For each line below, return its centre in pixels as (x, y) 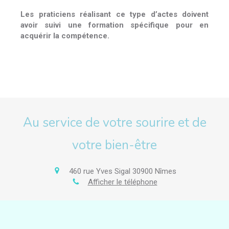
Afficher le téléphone (122, 182)
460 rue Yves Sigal (99, 171)
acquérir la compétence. (65, 36)
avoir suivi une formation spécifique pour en (114, 25)
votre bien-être (114, 145)
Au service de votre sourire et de (114, 123)
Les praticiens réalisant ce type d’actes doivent (114, 15)
